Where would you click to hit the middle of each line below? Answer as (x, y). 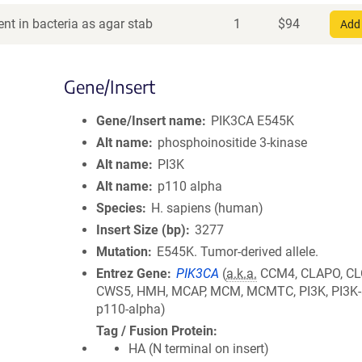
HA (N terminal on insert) (199, 349)
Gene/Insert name (149, 121)
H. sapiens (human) (208, 208)
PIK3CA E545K (253, 121)
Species (119, 208)
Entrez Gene (132, 274)
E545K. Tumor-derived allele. (238, 252)
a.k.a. (242, 274)
